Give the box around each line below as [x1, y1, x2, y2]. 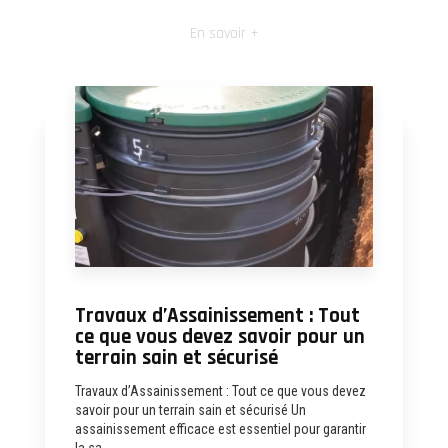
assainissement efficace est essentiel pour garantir [75, 420, 366, 437]
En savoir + [189, 23, 259, 43]
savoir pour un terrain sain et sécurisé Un [75, 401, 306, 418]
